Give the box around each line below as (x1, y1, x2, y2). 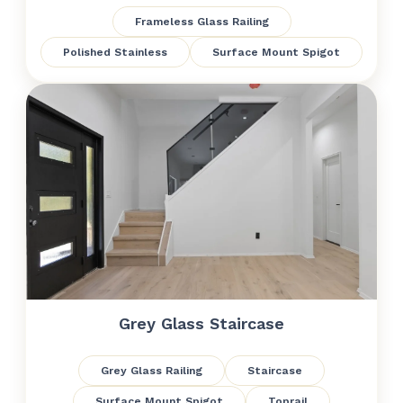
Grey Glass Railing (101, 364, 202, 377)
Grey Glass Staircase (119, 314, 284, 333)
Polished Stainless (63, 46, 167, 58)
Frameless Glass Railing (134, 15, 269, 28)
